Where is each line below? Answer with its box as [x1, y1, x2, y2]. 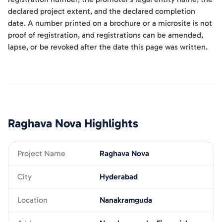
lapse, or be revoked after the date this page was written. [8, 42, 208, 52]
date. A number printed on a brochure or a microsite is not [8, 18, 212, 28]
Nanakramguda [99, 195, 152, 205]
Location [17, 195, 48, 205]
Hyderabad [99, 172, 138, 181]
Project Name [17, 149, 65, 158]
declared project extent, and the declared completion [8, 6, 195, 16]
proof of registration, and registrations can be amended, [8, 30, 203, 40]
